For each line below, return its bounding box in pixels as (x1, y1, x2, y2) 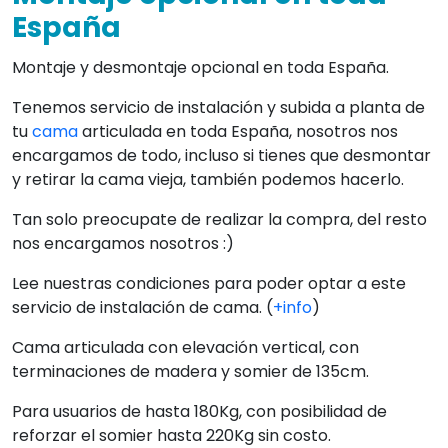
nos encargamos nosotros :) (12, 231, 234, 255)
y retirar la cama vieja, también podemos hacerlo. (12, 167, 404, 191)
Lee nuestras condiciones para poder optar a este (12, 271, 406, 295)
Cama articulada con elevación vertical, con (12, 335, 359, 359)
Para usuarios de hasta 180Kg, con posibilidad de (12, 399, 387, 423)
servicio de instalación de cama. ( (12, 295, 273, 319)
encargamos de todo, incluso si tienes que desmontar (12, 143, 431, 167)
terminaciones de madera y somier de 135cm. (12, 359, 369, 383)
